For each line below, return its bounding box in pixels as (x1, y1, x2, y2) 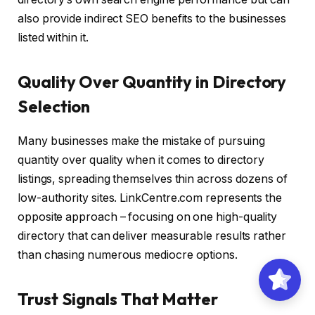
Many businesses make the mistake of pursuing (18, 134, 265, 148)
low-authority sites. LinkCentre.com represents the (18, 191, 283, 205)
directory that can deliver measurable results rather (18, 229, 286, 243)
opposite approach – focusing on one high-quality (18, 210, 278, 224)
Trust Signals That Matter (18, 288, 219, 310)
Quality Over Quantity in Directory (18, 71, 287, 93)
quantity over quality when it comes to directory (18, 153, 265, 167)
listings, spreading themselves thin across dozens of (18, 172, 288, 186)
